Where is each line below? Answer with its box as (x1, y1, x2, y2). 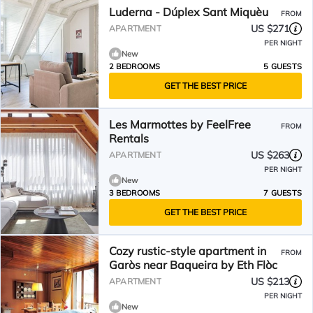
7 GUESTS (263, 188, 302, 198)
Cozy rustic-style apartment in (109, 244, 266, 258)
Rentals (109, 131, 149, 145)
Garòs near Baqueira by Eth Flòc (109, 258, 277, 272)
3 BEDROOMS (109, 188, 160, 198)
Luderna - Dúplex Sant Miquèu (109, 5, 268, 19)
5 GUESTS (263, 61, 302, 71)
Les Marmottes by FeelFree (109, 117, 251, 131)
